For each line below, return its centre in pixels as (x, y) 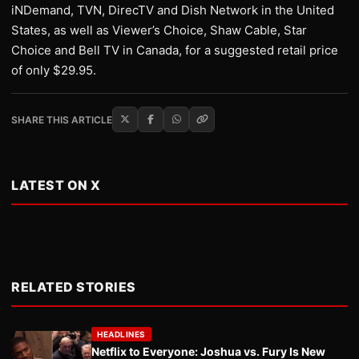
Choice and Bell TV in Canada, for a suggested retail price (175, 50)
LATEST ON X (56, 185)
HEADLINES (121, 334)
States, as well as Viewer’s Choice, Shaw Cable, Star (159, 30)
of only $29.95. (54, 70)
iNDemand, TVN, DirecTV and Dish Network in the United (173, 10)
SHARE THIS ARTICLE (62, 119)
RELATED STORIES (74, 287)
